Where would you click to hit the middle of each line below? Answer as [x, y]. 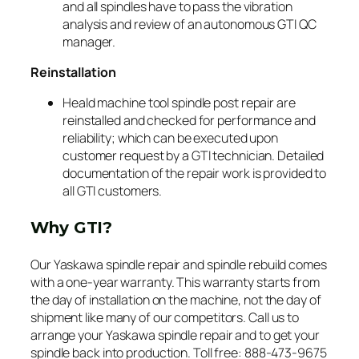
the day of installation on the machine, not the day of [176, 299]
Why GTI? [72, 227]
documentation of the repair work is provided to [195, 173]
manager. [89, 41]
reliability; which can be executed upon [171, 137]
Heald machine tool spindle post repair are [179, 102]
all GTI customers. [113, 190]
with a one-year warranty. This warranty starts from [175, 282]
